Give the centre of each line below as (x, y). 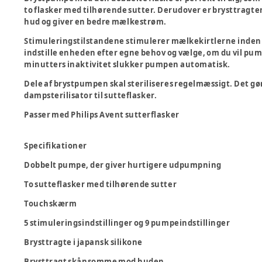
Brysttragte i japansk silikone (83, 242)
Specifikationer (56, 146)
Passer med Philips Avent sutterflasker (102, 115)
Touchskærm (51, 204)
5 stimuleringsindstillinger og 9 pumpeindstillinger (127, 223)
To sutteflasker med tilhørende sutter (101, 184)
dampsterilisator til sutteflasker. (91, 95)
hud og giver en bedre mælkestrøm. (95, 22)
